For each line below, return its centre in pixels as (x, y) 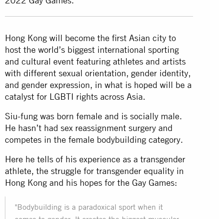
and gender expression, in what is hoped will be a (98, 85)
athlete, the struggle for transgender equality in (94, 171)
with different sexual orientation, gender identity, (98, 73)
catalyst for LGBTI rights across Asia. (75, 96)
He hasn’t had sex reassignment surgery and (89, 128)
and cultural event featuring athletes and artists (95, 61)
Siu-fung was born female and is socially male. (93, 116)
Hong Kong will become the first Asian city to (90, 38)
